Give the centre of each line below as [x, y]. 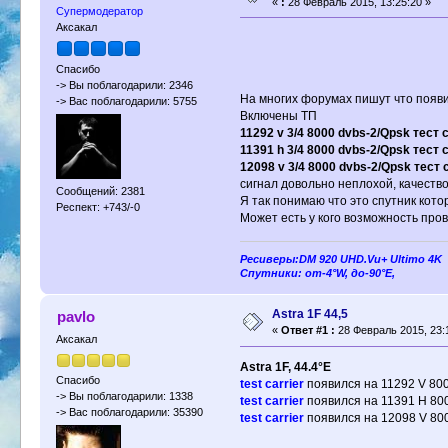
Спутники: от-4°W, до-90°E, [317, 273]
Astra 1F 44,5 [310, 314]
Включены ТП [278, 115]
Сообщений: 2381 [101, 191]
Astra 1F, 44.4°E [285, 367]
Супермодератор [100, 10]
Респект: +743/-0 [98, 207]
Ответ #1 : [308, 330]
